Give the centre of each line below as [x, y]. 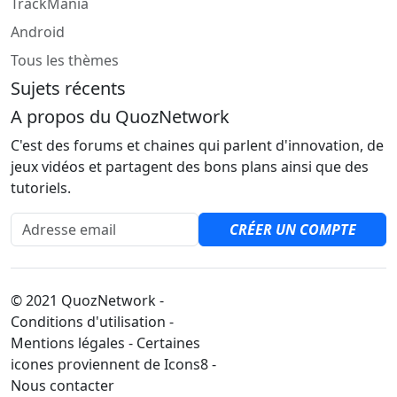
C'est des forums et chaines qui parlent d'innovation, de [197, 145]
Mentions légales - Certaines [105, 343]
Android [38, 32]
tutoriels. [41, 188]
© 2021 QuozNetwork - [87, 300]
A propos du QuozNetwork [120, 117]
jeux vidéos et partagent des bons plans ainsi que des [190, 167]
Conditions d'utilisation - [92, 322]
